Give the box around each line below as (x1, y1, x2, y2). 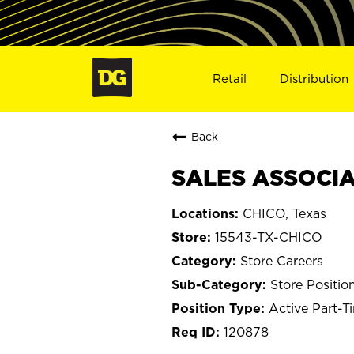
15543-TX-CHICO (215, 229, 322, 244)
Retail (212, 71, 247, 85)
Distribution (280, 71, 349, 85)
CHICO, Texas (243, 205, 326, 220)
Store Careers (240, 253, 323, 268)
